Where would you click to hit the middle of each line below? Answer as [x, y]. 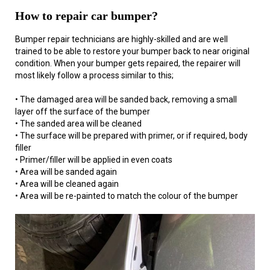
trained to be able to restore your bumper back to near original [132, 51]
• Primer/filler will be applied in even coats [94, 159]
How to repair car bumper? [86, 15]
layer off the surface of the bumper [83, 111]
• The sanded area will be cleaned [78, 123]
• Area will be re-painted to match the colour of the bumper [127, 196]
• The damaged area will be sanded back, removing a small [126, 99]
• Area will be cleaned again [67, 184]
